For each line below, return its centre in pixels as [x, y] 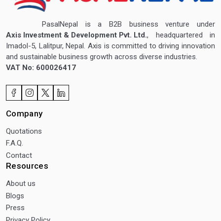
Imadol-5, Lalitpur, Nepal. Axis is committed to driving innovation [110, 46]
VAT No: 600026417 [41, 67]
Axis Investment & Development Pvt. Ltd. [76, 35]
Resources [27, 166]
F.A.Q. [15, 143]
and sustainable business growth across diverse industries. [102, 56]
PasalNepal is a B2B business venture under [110, 24]
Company [24, 113]
